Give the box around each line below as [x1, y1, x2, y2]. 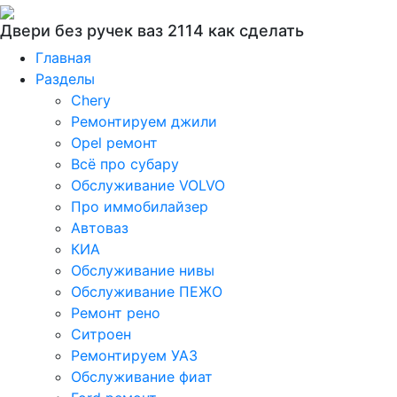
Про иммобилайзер [71, 198, 208, 215]
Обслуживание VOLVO [71, 176, 225, 194]
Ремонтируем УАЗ [71, 346, 198, 364]
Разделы [35, 70, 95, 88]
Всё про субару [71, 155, 179, 173]
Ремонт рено [71, 304, 160, 322]
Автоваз [71, 219, 128, 237]
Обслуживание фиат [71, 368, 213, 385]
